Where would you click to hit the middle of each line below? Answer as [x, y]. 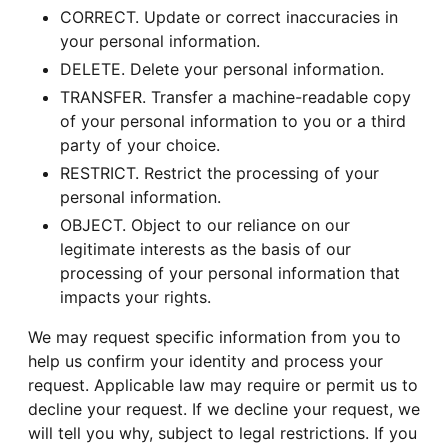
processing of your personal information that [230, 273]
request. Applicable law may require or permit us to [223, 385]
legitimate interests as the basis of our [205, 249]
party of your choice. [140, 145]
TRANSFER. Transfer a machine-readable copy [235, 97]
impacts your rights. [135, 297]
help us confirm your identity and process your [205, 361]
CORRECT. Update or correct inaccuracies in [229, 17]
